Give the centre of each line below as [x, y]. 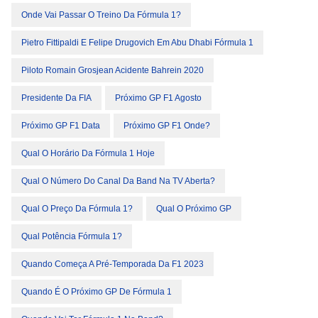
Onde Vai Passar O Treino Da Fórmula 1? [101, 15]
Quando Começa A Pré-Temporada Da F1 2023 [113, 264]
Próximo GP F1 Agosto [158, 98]
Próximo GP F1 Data [61, 126]
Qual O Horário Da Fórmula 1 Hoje [88, 154]
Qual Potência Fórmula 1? [72, 237]
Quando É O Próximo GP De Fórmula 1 [97, 292]
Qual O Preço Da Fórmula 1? [77, 209]
